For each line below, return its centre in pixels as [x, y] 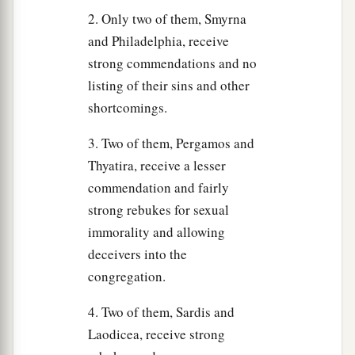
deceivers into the [137, 254]
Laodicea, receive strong [157, 334]
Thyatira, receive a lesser [157, 166]
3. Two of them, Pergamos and [171, 143]
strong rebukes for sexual [158, 210]
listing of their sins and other [169, 86]
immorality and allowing [157, 232]
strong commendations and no [172, 63]
